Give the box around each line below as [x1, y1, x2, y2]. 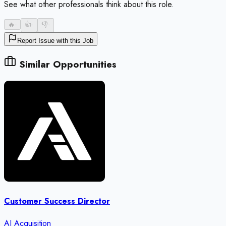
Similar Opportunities [16, 58, 117, 72]
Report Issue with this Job [17, 37, 93, 45]
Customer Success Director [4, 195, 110, 207]
